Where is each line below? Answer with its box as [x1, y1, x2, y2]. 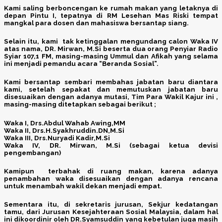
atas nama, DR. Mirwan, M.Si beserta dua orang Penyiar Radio [4, 45, 218, 53]
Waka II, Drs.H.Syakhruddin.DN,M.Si [4, 126, 124, 134]
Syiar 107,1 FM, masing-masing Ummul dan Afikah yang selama [4, 53, 218, 60]
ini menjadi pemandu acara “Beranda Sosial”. [4, 60, 159, 68]
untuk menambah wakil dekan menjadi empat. [4, 182, 162, 190]
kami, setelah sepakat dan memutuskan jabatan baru [4, 86, 218, 94]
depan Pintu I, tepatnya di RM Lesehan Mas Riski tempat [4, 12, 218, 20]
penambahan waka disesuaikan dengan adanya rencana [4, 174, 218, 182]
